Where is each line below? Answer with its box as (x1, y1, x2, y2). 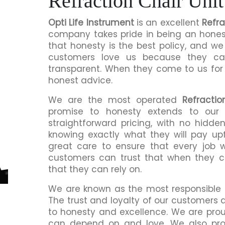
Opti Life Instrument (48, 16, 137, 29)
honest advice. (48, 74, 115, 86)
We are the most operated (48, 93, 182, 106)
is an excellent (136, 16, 202, 29)
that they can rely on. (48, 163, 142, 175)
